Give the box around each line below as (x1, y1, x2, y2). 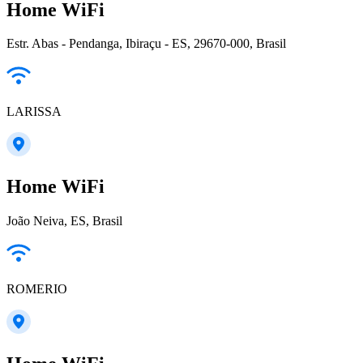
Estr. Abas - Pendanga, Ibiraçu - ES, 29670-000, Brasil (6, 36, 286, 51)
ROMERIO (6, 282, 67, 297)
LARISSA (6, 105, 62, 119)
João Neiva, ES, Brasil (6, 214, 122, 228)
